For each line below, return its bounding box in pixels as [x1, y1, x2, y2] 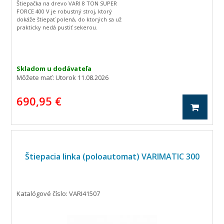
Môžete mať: [16, 73, 56, 82]
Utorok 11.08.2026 [55, 73, 109, 82]
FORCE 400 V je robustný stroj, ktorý [16, 7, 112, 15]
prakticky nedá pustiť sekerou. [16, 23, 98, 31]
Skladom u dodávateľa [16, 64, 92, 73]
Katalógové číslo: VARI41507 [16, 189, 100, 198]
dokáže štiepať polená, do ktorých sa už [16, 15, 122, 23]
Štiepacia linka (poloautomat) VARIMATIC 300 [24, 151, 199, 162]
